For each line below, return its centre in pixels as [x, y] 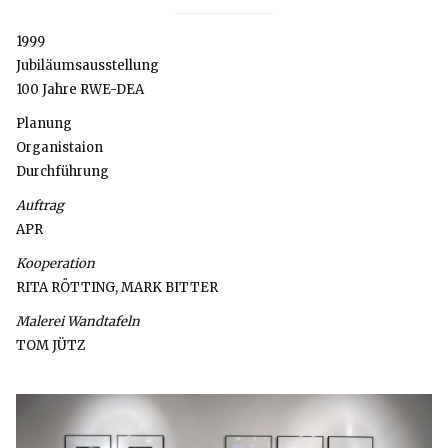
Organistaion [59, 147]
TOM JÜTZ [50, 345]
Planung [44, 123]
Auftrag [40, 205]
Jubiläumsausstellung [87, 65]
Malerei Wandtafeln [78, 321]
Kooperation [55, 263]
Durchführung [62, 171]
